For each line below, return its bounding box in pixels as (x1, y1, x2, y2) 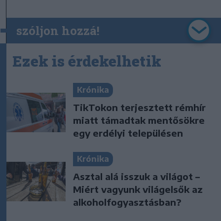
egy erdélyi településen (73, 127, 183, 139)
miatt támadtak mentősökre (73, 114, 205, 126)
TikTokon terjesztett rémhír (73, 101, 206, 113)
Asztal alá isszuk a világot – (73, 170, 200, 182)
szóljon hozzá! (16, 22, 100, 38)
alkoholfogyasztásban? (73, 196, 182, 208)
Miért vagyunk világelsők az (73, 183, 203, 195)
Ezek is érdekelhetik (12, 51, 161, 71)
